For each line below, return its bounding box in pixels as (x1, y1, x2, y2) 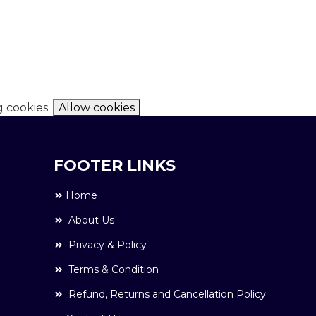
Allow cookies (59, 101, 135, 115)
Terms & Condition (65, 263, 159, 276)
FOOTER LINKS (53, 156, 176, 176)
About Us (65, 214, 114, 227)
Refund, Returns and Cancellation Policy (65, 288, 266, 301)
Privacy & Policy (65, 238, 147, 252)
